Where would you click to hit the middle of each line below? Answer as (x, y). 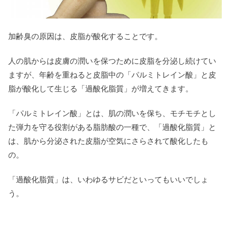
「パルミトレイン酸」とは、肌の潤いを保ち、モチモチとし (112, 113)
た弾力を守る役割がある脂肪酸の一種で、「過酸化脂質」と (112, 127)
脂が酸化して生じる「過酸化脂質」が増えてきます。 (101, 88)
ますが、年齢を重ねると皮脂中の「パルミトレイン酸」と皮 (112, 74)
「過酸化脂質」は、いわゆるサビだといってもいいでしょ (108, 179)
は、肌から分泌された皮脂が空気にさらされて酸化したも (108, 141)
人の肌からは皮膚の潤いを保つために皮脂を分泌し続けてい (112, 61)
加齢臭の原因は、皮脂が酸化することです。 (85, 36)
